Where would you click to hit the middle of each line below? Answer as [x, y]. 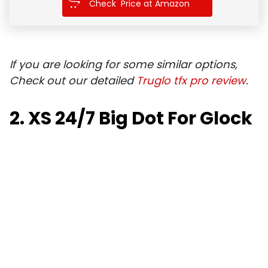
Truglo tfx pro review [191, 80]
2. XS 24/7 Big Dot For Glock [131, 118]
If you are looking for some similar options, [124, 64]
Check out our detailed [73, 80]
